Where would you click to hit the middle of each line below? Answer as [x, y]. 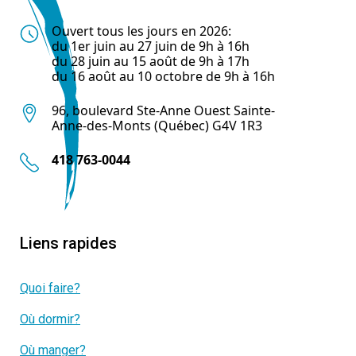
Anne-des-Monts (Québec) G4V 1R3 [157, 125]
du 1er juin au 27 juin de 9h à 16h [151, 46]
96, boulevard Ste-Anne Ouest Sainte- [163, 110]
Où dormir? [50, 319]
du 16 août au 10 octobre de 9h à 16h [163, 76]
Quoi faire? [50, 288]
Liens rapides [68, 243]
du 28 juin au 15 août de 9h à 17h [151, 61]
